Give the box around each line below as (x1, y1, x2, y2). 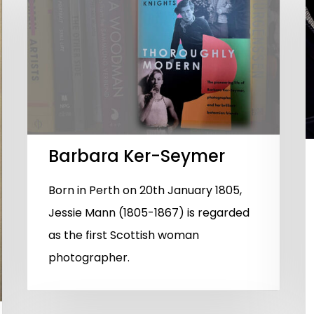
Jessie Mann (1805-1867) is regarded (48, 205, 250, 221)
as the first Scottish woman (48, 227, 199, 244)
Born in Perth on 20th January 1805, (48, 182, 242, 199)
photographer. (48, 250, 130, 266)
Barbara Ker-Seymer (48, 144, 225, 168)
